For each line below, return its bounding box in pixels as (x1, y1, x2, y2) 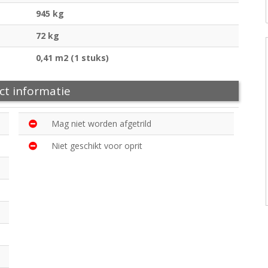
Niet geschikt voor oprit (51, 140, 142, 152)
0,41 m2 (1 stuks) (36, 52, 109, 64)
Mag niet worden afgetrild (51, 118, 151, 130)
